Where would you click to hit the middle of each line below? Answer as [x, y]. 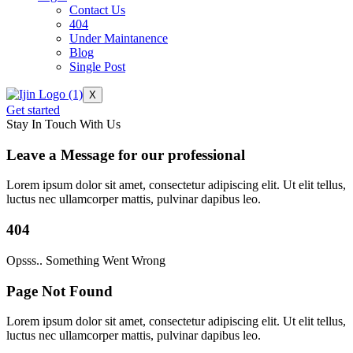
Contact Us [97, 10]
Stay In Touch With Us [63, 124]
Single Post [97, 67]
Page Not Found [59, 291]
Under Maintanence [119, 38]
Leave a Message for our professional [126, 154]
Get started [33, 110]
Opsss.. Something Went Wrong [86, 260]
